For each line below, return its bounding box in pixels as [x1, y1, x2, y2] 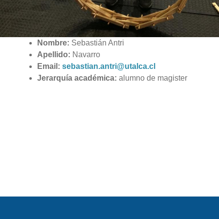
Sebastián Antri [71, 39, 124, 47]
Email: [37, 62, 62, 70]
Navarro [72, 50, 100, 59]
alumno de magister [116, 74, 187, 82]
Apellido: [37, 50, 72, 59]
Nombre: [37, 39, 71, 47]
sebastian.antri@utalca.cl [62, 62, 155, 70]
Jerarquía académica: [37, 74, 117, 82]
